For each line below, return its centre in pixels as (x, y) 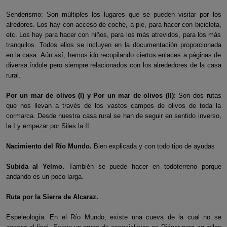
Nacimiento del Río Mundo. (49, 146)
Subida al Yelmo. (37, 166)
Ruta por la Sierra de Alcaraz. (53, 197)
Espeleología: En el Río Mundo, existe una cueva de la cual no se (113, 217)
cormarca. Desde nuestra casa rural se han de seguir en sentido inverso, (113, 116)
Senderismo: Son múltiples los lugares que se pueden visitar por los (113, 14)
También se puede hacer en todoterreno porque (145, 166)
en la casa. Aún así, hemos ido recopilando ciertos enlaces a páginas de (113, 55)
